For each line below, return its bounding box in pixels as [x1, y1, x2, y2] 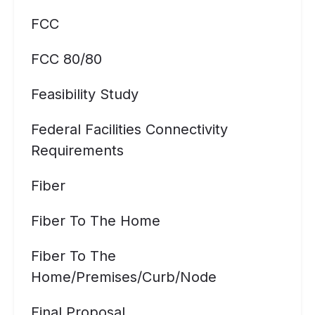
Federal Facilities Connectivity [31, 121, 228, 138]
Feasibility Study [31, 86, 139, 103]
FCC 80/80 [31, 51, 102, 67]
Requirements [31, 142, 124, 159]
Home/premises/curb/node [31, 269, 217, 285]
